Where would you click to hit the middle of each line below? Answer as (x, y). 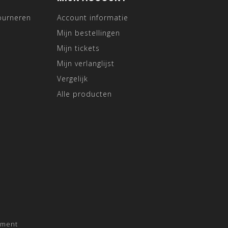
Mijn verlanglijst (86, 63)
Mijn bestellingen (89, 33)
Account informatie (93, 18)
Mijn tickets (78, 48)
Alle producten (84, 94)
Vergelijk (73, 79)
